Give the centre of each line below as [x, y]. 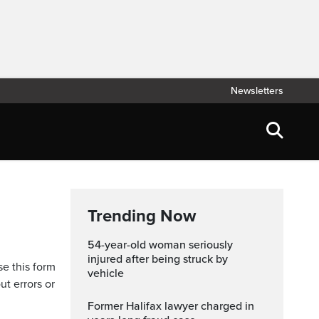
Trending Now [142, 216]
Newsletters [257, 91]
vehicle [106, 273]
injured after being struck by [158, 259]
